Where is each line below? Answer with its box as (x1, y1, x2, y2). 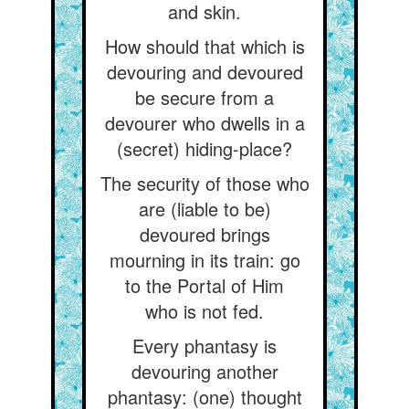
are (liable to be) (138, 195, 271, 222)
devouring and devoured (106, 58, 303, 85)
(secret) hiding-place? (117, 135, 292, 162)
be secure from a (135, 84, 274, 110)
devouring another (131, 358, 278, 384)
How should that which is (104, 33, 305, 59)
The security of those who (100, 170, 309, 196)
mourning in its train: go (109, 246, 300, 273)
